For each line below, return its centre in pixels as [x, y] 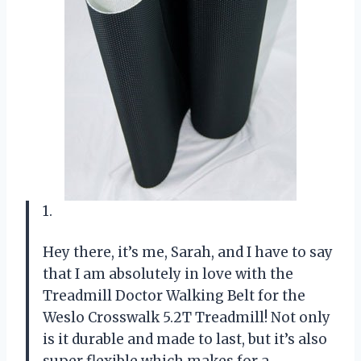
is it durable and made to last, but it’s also [185, 339]
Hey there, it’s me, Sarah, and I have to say [188, 252]
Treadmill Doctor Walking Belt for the [174, 295]
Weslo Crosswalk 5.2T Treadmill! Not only [187, 317]
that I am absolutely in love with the [168, 274]
